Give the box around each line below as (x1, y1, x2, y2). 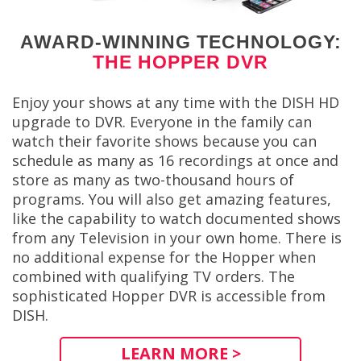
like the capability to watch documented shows (12, 209, 341, 229)
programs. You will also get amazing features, (12, 189, 331, 210)
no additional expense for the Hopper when (12, 247, 316, 268)
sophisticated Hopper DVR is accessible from (12, 286, 326, 306)
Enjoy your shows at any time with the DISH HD (12, 93, 339, 113)
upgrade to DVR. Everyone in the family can (12, 112, 312, 132)
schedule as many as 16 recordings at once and (12, 151, 338, 171)
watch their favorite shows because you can (12, 131, 317, 151)
